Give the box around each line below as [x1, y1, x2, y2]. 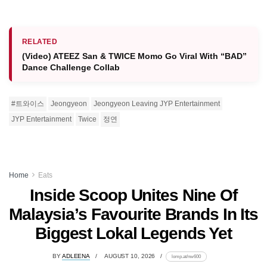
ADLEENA [61, 252, 91, 259]
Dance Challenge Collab [22, 62, 120, 72]
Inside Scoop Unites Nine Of [30, 185, 237, 204]
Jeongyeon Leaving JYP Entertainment [94, 99, 220, 108]
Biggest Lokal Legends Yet [35, 223, 232, 243]
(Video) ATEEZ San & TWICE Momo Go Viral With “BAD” [22, 51, 247, 61]
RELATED [22, 37, 58, 46]
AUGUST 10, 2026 [104, 252, 156, 259]
